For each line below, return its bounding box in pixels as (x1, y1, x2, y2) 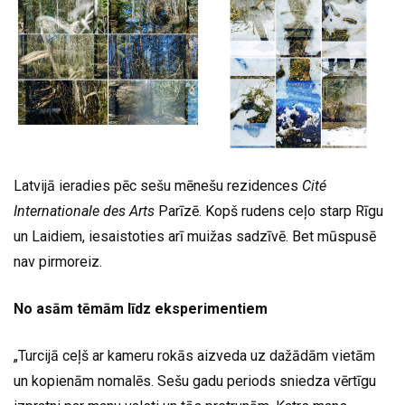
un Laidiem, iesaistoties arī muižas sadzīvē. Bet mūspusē (14, 227, 376, 245)
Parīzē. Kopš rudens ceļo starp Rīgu (155, 202, 383, 220)
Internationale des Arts (14, 202, 155, 220)
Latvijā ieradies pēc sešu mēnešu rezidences (14, 176, 302, 194)
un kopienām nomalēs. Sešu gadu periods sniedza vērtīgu (14, 372, 376, 390)
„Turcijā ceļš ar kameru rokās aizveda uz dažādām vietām (14, 346, 375, 364)
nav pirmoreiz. (14, 252, 102, 270)
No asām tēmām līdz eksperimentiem (14, 299, 268, 317)
